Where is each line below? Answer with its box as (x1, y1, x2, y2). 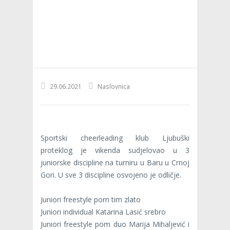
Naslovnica (98, 82, 130, 90)
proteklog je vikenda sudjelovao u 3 (41, 145, 189, 155)
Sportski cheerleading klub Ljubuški (41, 132, 189, 143)
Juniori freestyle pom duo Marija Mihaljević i (41, 219, 189, 229)
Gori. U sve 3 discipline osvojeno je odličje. (41, 169, 181, 180)
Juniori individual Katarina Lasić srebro (41, 206, 166, 217)
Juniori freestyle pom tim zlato (41, 194, 141, 204)
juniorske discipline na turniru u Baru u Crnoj (41, 157, 189, 167)
